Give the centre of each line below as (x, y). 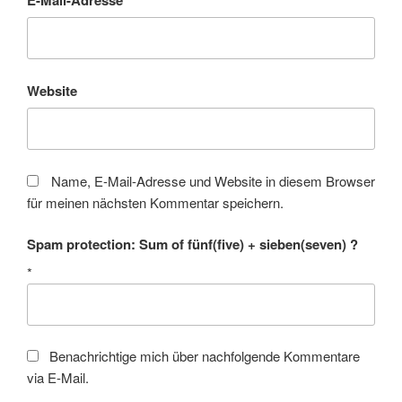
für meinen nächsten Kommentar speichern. (155, 202)
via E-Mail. (58, 378)
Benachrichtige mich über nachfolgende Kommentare (204, 356)
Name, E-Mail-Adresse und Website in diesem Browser (213, 180)
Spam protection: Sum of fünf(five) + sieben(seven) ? (192, 245)
